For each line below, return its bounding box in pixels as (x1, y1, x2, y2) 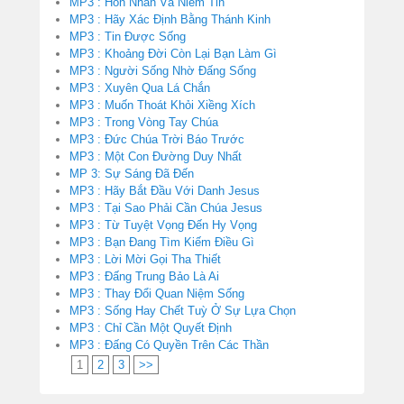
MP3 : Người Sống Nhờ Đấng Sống (69, 64, 256, 78)
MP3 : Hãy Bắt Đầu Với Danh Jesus (69, 184, 260, 198)
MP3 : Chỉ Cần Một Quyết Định (69, 321, 232, 335)
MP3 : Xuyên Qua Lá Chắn (69, 81, 210, 96)
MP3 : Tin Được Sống (69, 30, 186, 44)
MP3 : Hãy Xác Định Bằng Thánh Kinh (69, 13, 271, 27)
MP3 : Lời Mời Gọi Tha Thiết (69, 252, 221, 267)
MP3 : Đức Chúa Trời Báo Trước (69, 133, 244, 147)
